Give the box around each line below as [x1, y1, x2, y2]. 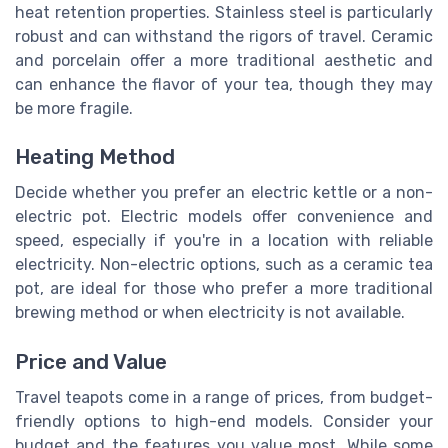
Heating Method [15, 145, 175, 170]
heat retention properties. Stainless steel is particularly [15, 3, 433, 23]
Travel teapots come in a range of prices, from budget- [15, 387, 433, 407]
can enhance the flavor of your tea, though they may [15, 75, 433, 95]
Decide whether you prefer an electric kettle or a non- [15, 183, 433, 203]
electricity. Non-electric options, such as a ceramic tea [15, 255, 433, 275]
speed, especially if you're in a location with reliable [15, 231, 433, 251]
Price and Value [15, 349, 167, 374]
